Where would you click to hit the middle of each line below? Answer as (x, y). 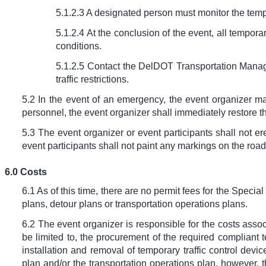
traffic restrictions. (93, 80)
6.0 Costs (26, 172)
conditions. (79, 46)
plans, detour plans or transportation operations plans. (134, 204)
